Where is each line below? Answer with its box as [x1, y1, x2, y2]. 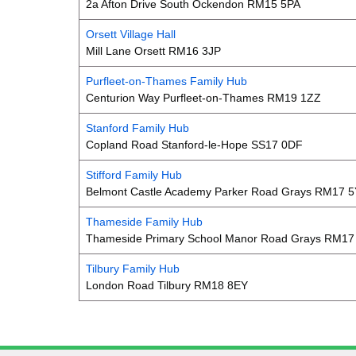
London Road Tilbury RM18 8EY [86, 278, 248, 292]
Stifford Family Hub [86, 168, 182, 181]
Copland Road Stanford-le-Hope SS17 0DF [86, 137, 303, 151]
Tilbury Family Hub [86, 261, 180, 275]
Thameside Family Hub [86, 215, 203, 228]
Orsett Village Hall [86, 27, 176, 41]
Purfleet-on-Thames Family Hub [86, 74, 247, 87]
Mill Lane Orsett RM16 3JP [86, 44, 221, 57]
